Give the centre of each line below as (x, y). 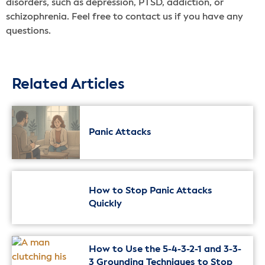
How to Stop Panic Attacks (151, 191)
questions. (28, 31)
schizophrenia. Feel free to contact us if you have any (125, 17)
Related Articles (68, 85)
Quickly (105, 204)
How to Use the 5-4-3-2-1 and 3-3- (165, 250)
